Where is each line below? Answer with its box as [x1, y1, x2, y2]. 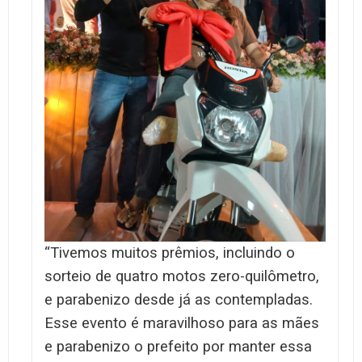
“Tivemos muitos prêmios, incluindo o [44, 244, 295, 263]
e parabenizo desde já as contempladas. [44, 291, 313, 309]
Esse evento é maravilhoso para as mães [44, 314, 319, 333]
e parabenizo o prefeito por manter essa [44, 338, 312, 356]
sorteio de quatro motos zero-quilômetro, [44, 267, 319, 286]
